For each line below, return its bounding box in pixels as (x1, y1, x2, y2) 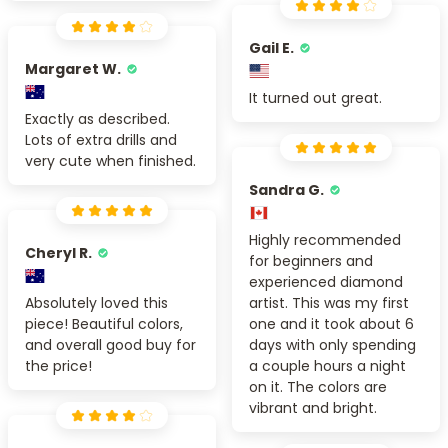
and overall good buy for (25, 334, 196, 355)
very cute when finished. (25, 150, 196, 171)
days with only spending (249, 334, 416, 355)
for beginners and (249, 250, 373, 271)
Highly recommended (249, 229, 401, 250)
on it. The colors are (249, 376, 387, 397)
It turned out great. (249, 87, 382, 108)
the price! (25, 355, 92, 376)
